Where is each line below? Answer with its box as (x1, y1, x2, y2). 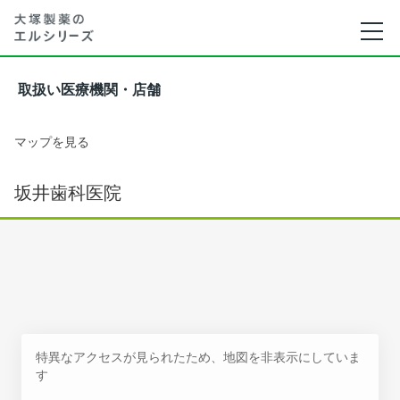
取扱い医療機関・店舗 (18, 82, 161, 97)
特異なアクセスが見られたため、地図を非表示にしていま (36, 349, 361, 364)
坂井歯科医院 (14, 182, 121, 204)
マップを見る (14, 134, 89, 149)
